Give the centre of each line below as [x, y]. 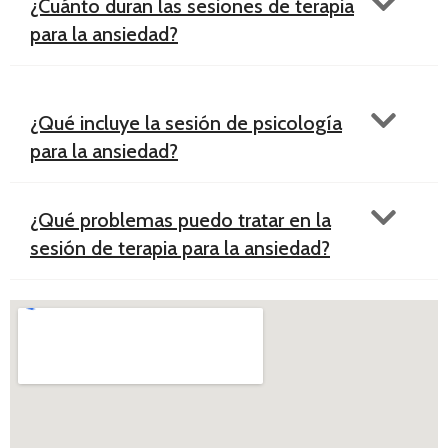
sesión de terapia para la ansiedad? [180, 247]
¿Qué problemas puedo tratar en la [180, 219]
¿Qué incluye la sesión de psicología [186, 122]
